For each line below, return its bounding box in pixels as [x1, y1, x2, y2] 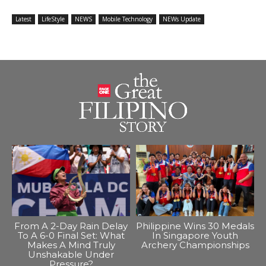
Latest [15, 15, 31, 24]
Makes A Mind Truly [27, 239, 115, 251]
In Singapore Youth [152, 229, 238, 241]
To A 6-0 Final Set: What [17, 229, 125, 241]
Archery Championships [141, 239, 249, 251]
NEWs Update [163, 15, 201, 24]
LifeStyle [42, 15, 65, 24]
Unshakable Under [28, 248, 114, 260]
